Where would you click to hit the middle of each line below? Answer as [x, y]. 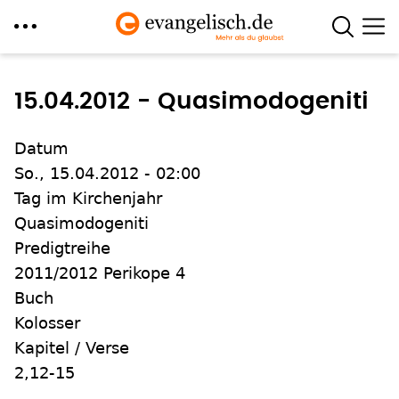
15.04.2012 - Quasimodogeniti [191, 102]
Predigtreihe [62, 248]
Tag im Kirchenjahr [88, 198]
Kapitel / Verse [72, 348]
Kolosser [47, 323]
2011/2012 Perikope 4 [100, 273]
